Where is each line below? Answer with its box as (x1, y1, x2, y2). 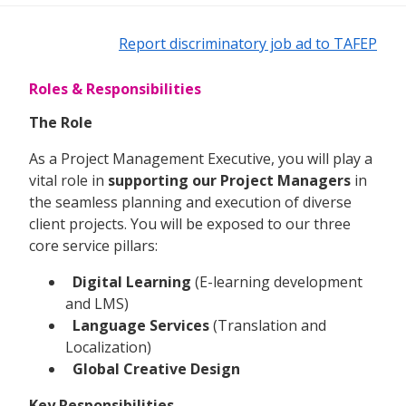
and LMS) (65, 293, 129, 314)
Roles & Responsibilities (29, 78, 201, 99)
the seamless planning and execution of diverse (29, 191, 352, 212)
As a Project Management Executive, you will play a (29, 148, 372, 169)
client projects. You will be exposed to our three (29, 213, 351, 234)
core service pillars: (29, 235, 158, 256)
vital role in (29, 169, 108, 190)
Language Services (72, 314, 209, 335)
